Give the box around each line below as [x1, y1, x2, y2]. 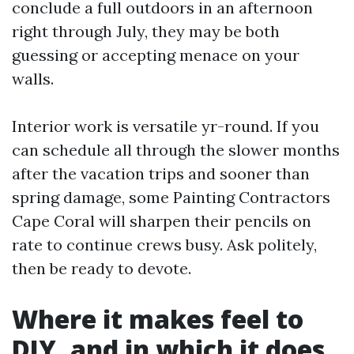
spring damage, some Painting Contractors [12, 187, 330, 207]
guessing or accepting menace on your [12, 45, 299, 65]
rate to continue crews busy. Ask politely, [12, 235, 317, 254]
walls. [12, 69, 54, 88]
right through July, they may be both [12, 21, 280, 41]
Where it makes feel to [12, 302, 303, 336]
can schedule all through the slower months [12, 140, 340, 160]
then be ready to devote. [12, 258, 191, 278]
